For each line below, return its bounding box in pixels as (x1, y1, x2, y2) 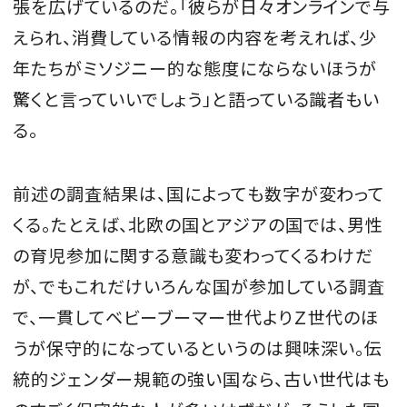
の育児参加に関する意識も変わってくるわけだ (13, 242, 374, 268)
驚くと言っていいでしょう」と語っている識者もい (13, 85, 381, 112)
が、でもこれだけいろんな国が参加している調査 (13, 273, 386, 299)
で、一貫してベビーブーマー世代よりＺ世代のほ (13, 303, 380, 330)
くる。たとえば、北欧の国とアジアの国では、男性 (13, 211, 384, 237)
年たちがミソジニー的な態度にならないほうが (13, 55, 378, 81)
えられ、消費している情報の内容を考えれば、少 (13, 24, 378, 50)
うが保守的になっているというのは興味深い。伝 (13, 334, 383, 361)
